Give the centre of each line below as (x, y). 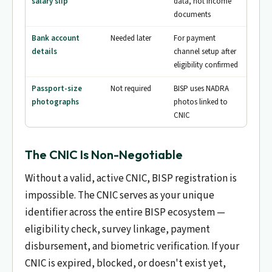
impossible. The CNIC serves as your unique (120, 195)
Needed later (131, 38)
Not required (131, 89)
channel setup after (205, 52)
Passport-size (57, 89)
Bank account (56, 38)
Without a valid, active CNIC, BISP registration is (131, 178)
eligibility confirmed (206, 65)
